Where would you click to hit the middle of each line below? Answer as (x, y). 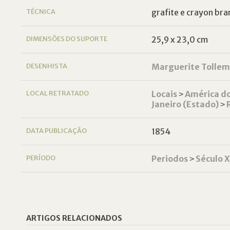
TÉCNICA (41, 11)
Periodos (169, 159)
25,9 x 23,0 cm (179, 40)
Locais (164, 94)
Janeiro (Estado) (185, 104)
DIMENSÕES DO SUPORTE (67, 39)
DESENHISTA (47, 66)
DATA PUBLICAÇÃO (57, 130)
